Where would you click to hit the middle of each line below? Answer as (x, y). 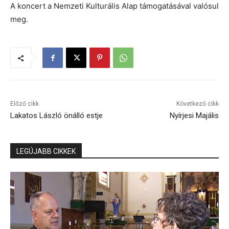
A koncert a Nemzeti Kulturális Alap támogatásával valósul (114, 6)
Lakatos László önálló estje (56, 116)
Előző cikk (25, 104)
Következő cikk (197, 104)
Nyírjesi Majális (194, 116)
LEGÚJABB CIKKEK (46, 152)
